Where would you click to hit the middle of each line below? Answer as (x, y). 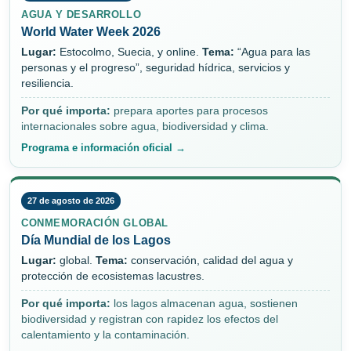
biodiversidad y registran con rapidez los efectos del (150, 320)
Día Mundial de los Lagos (96, 241)
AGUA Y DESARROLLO (81, 15)
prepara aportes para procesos (189, 111)
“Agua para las (272, 52)
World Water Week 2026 (91, 32)
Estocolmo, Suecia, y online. (129, 52)
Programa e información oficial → (103, 148)
